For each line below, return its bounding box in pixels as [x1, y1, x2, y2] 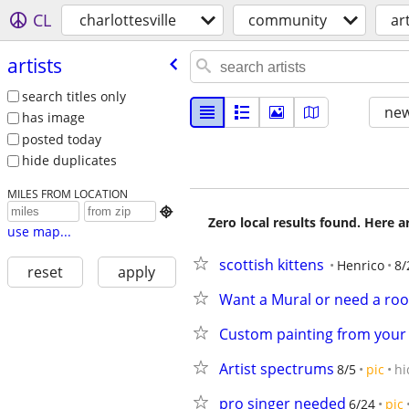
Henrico [337, 257, 384, 274]
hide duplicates [21, 152, 117, 170]
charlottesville [79, 10, 176, 30]
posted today [21, 130, 101, 148]
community [248, 10, 327, 30]
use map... [6, 223, 71, 241]
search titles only [21, 87, 126, 105]
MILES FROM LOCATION [6, 186, 128, 202]
